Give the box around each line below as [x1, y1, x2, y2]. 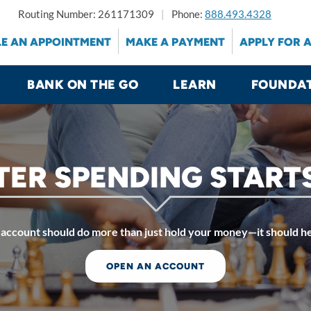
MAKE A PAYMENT [126, 35, 225, 49]
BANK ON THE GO [27, 77, 138, 92]
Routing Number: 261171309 [18, 7, 154, 20]
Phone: [171, 7, 205, 20]
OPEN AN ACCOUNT [106, 261, 205, 271]
